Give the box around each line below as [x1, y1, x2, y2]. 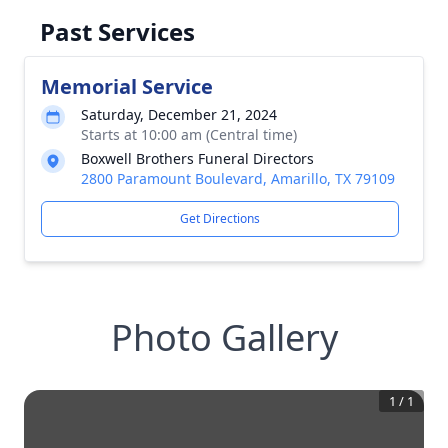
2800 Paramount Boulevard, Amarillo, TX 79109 [81, 169, 395, 188]
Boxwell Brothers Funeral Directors [81, 149, 314, 168]
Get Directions [180, 210, 260, 227]
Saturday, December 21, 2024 [81, 105, 277, 124]
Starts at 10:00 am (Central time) [81, 125, 297, 144]
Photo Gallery [110, 313, 338, 362]
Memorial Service [41, 73, 213, 100]
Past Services [40, 15, 195, 48]
